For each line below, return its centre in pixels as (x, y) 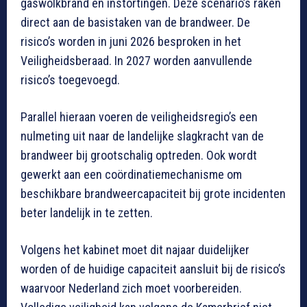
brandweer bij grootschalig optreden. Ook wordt (139, 156)
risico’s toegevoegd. (70, 80)
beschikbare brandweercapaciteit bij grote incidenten (153, 194)
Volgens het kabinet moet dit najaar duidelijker (135, 250)
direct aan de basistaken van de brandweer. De (135, 23)
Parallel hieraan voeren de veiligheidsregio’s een (139, 117)
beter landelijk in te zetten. (87, 213)
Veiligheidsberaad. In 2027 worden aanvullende (136, 61)
